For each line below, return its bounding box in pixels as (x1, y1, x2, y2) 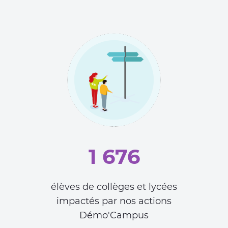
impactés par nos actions (56, 195, 172, 207)
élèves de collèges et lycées (51, 181, 177, 193)
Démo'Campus (79, 210, 149, 221)
